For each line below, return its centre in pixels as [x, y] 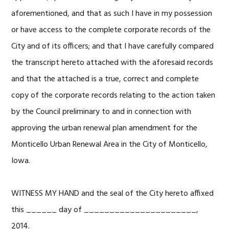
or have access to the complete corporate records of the [111, 30]
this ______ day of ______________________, [105, 210]
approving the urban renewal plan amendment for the [105, 128]
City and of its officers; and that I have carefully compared [113, 47]
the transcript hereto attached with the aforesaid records [112, 63]
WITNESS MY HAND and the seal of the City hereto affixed [113, 194]
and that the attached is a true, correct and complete [105, 79]
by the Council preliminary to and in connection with [101, 112]
